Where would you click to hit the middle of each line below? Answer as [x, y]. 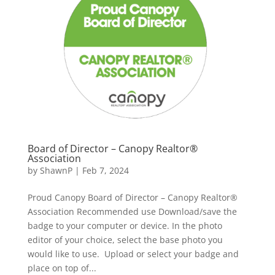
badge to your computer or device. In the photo [125, 226]
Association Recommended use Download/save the [132, 212]
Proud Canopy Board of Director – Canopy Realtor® [132, 198]
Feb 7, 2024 [105, 171]
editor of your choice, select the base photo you [125, 240]
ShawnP [56, 171]
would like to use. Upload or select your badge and [133, 254]
